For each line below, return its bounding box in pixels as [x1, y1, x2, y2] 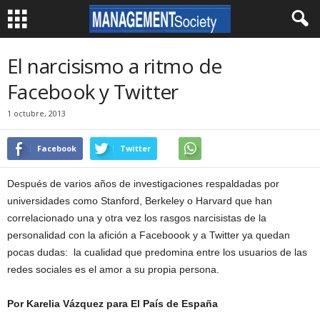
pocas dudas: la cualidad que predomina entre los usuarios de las [7, 246, 307, 258]
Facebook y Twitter [7, 78, 179, 105]
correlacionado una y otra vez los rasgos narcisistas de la [7, 212, 266, 224]
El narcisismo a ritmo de [7, 52, 222, 79]
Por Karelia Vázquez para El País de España [7, 298, 218, 309]
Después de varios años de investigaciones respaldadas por [7, 178, 279, 189]
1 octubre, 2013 [7, 108, 66, 119]
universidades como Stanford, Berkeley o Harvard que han [7, 195, 272, 206]
